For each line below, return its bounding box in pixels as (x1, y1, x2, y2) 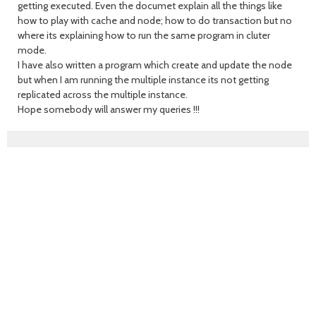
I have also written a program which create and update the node (18, 59, 292, 71)
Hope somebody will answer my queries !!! (18, 103, 200, 116)
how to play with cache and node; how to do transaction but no (18, 14, 292, 27)
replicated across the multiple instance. (18, 88, 188, 101)
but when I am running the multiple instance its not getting (18, 73, 269, 86)
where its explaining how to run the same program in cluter (18, 29, 270, 42)
